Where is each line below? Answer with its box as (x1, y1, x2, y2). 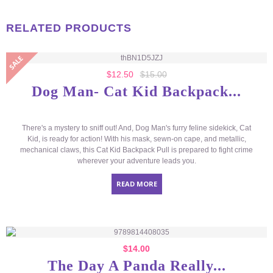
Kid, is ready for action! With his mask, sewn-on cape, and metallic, (27, 135, 246, 144)
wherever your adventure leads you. (77, 157, 196, 166)
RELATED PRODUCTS (6, 22, 132, 34)
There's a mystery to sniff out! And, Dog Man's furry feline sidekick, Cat (22, 124, 251, 133)
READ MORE (116, 179, 157, 189)
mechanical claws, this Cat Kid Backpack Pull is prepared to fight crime (20, 146, 253, 155)
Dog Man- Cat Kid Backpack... (32, 83, 241, 100)
